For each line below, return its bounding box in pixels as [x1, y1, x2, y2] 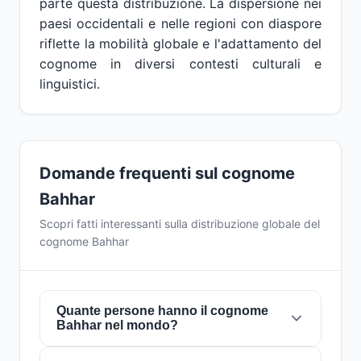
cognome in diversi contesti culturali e [39, 56, 322, 72]
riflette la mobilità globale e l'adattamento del [39, 35, 322, 52]
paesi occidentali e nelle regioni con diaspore [39, 15, 322, 31]
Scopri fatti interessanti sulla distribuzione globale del [39, 217, 320, 230]
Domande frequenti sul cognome [39, 164, 295, 183]
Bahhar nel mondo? [56, 318, 178, 332]
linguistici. [39, 76, 100, 92]
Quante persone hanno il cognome [56, 304, 268, 317]
